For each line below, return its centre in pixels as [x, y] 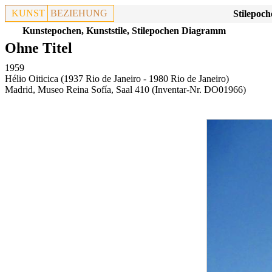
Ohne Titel [39, 48]
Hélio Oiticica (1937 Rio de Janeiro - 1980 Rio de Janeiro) [117, 79]
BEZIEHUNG [79, 13]
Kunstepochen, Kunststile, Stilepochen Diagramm [124, 31]
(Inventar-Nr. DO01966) [198, 90]
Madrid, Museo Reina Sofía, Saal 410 [77, 90]
